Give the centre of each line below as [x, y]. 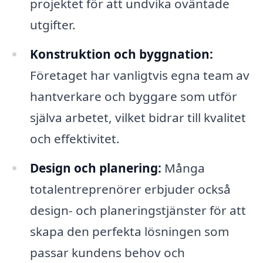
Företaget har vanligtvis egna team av [139, 75]
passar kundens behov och [107, 253]
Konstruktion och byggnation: [121, 54]
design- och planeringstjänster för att [138, 210]
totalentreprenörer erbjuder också [130, 189]
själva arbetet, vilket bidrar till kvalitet [138, 118]
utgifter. [53, 25]
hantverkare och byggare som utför [133, 97]
